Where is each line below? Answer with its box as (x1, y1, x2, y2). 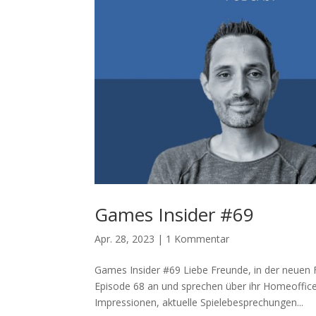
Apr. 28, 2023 (95, 231, 155, 245)
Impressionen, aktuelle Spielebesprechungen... (95, 295, 304, 309)
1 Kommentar (166, 231, 230, 245)
